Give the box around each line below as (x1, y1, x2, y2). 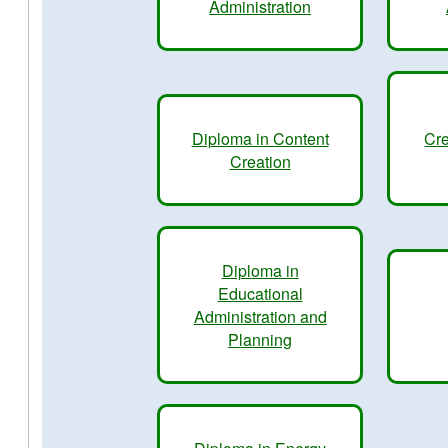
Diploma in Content (191, 127, 329, 150)
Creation (229, 150, 291, 173)
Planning (228, 328, 293, 351)
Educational (217, 282, 303, 305)
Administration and (193, 305, 327, 328)
